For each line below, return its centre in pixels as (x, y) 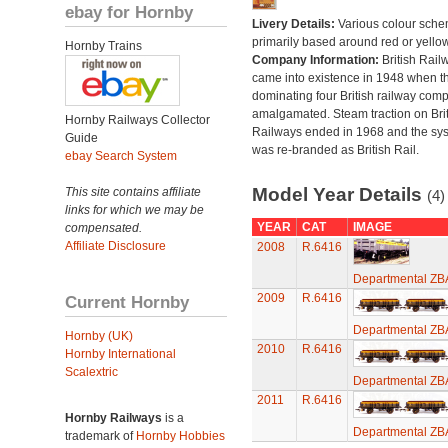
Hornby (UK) (99, 336)
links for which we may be (134, 210)
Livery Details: (294, 24)
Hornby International (120, 354)
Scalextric (91, 372)
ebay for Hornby (129, 12)
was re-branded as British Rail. (335, 150)
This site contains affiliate (133, 192)
